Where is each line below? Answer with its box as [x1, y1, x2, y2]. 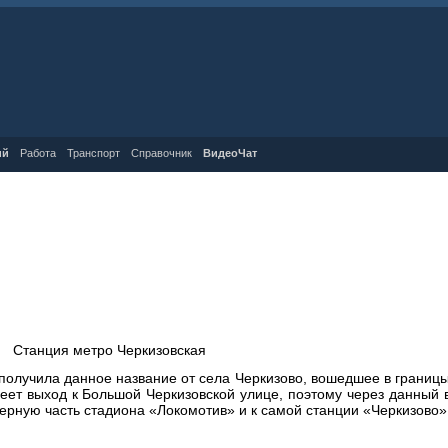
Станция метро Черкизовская [13, 342, 206, 358]
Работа [20, 147, 56, 159]
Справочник [131, 147, 192, 159]
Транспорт [67, 147, 120, 159]
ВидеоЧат [203, 147, 257, 159]
